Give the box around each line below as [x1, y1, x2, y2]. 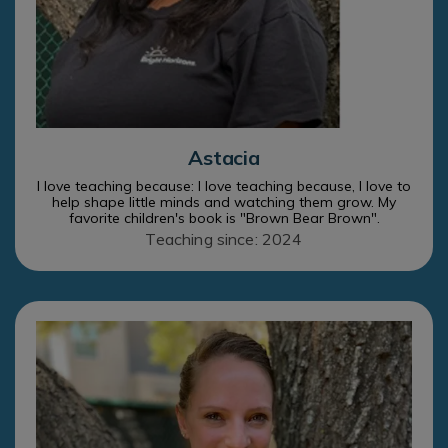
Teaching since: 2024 [145, 229, 303, 250]
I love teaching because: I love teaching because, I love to [37, 177, 411, 196]
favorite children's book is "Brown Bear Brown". [68, 209, 380, 228]
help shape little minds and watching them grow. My [52, 193, 396, 212]
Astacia [188, 145, 260, 171]
